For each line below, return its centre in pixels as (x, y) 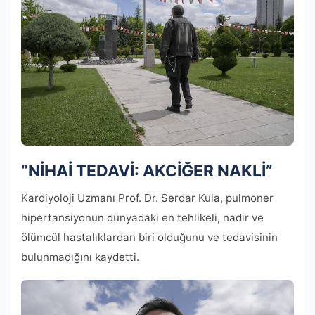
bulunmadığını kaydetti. (80, 257)
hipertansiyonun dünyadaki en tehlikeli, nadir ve (142, 217)
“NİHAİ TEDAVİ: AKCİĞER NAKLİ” (147, 171)
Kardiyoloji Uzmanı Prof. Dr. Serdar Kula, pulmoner (147, 198)
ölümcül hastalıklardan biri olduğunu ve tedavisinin (149, 237)
